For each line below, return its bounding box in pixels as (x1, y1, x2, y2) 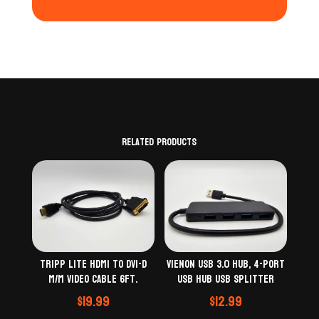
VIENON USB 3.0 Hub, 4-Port (167, 255, 286, 275)
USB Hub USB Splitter (177, 270, 275, 290)
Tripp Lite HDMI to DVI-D (39, 255, 147, 275)
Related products (122, 132, 197, 151)
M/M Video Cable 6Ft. (48, 270, 138, 290)
